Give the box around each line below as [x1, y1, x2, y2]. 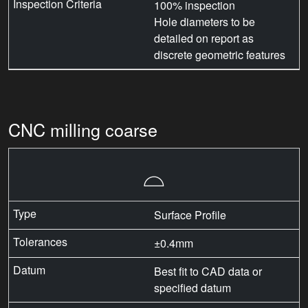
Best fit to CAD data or [154, 263, 262, 280]
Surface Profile [154, 207, 226, 223]
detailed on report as [154, 30, 254, 47]
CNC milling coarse [8, 116, 157, 142]
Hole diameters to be [154, 14, 255, 30]
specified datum [154, 280, 231, 296]
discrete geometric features [154, 47, 285, 63]
